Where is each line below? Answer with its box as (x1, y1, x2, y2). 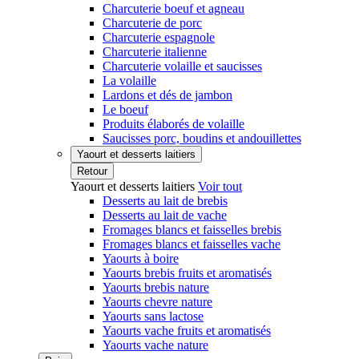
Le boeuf (103, 103, 148, 116)
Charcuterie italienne (103, 45, 207, 58)
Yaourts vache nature (103, 338, 208, 352)
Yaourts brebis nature (103, 280, 209, 294)
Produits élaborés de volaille (103, 117, 244, 131)
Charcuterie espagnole (103, 30, 215, 44)
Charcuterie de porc (103, 16, 202, 30)
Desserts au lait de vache (103, 208, 227, 222)
